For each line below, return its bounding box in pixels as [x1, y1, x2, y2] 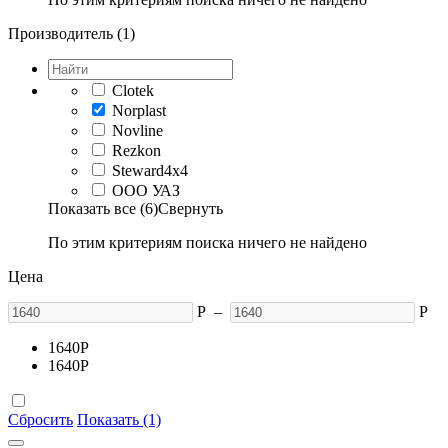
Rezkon [112, 142, 161, 159]
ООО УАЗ [112, 182, 180, 199]
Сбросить [8, 411, 73, 428]
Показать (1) [77, 411, 161, 428]
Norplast [112, 102, 166, 119]
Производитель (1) [8, 25, 135, 42]
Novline [112, 122, 163, 139]
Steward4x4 [112, 162, 188, 179]
